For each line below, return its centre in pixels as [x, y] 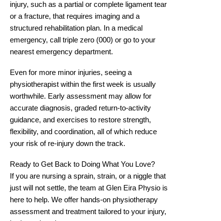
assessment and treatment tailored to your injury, [88, 212]
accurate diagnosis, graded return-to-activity [80, 108]
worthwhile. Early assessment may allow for [81, 96]
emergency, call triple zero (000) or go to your [83, 40]
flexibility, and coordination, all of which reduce [83, 132]
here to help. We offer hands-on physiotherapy [84, 200]
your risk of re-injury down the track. [68, 144]
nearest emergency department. [61, 52]
